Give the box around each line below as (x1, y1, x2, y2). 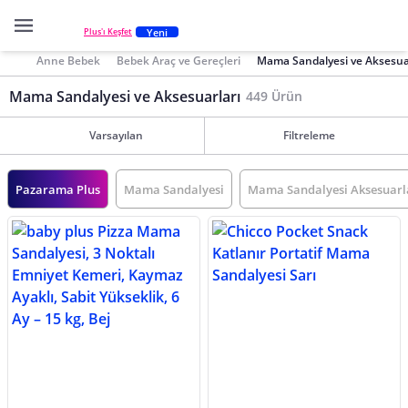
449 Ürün (246, 87, 302, 105)
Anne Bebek (36, 52, 100, 68)
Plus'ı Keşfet (84, 25, 132, 38)
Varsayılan (88, 127, 143, 143)
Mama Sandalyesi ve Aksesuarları (9, 87, 240, 107)
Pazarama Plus (15, 181, 100, 198)
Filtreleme (283, 127, 335, 143)
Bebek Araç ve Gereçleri (117, 52, 241, 68)
